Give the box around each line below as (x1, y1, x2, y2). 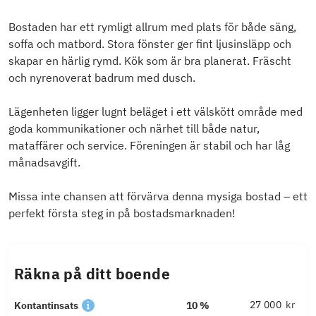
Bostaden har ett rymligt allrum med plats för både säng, (8, 20, 296, 35)
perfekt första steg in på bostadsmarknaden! (8, 206, 236, 221)
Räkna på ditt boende (14, 265, 170, 284)
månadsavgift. (8, 155, 80, 170)
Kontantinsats (14, 299, 78, 312)
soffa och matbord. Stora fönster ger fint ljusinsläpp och (8, 37, 291, 51)
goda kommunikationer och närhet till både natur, (8, 121, 260, 136)
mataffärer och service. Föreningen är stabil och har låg (8, 138, 290, 153)
